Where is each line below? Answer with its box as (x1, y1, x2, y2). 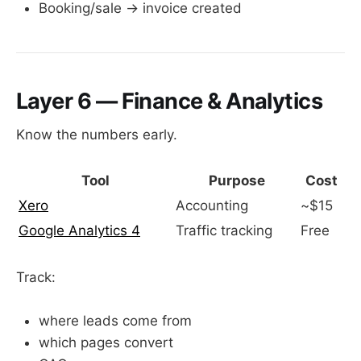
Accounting (176, 197, 248, 214)
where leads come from (39, 312, 192, 329)
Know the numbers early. (16, 127, 177, 143)
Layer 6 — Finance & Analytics (16, 87, 323, 114)
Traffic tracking (176, 222, 272, 239)
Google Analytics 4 (19, 222, 140, 239)
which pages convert (39, 334, 173, 351)
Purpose (208, 172, 265, 189)
